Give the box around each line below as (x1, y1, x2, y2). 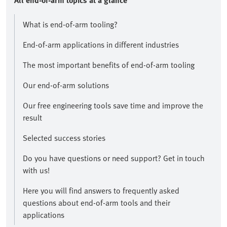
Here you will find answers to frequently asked (23, 184, 179, 197)
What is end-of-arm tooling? (23, 18, 118, 31)
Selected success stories (23, 132, 105, 144)
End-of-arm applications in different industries (23, 39, 179, 51)
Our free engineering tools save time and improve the (23, 99, 203, 112)
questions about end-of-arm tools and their (23, 197, 170, 209)
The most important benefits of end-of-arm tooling (23, 59, 195, 71)
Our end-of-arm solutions (23, 79, 109, 92)
